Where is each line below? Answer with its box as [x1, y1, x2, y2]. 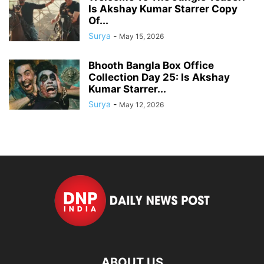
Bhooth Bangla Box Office [88, 59, 214, 71]
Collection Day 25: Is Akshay [88, 71, 230, 83]
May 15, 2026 [119, 31, 164, 41]
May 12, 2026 [119, 100, 164, 109]
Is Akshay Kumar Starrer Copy [88, 2, 237, 15]
